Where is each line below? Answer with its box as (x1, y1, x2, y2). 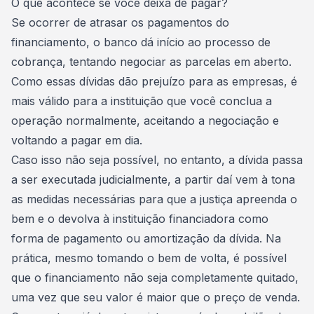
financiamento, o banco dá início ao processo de (11, 35, 271, 49)
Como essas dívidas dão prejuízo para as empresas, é (11, 74, 297, 88)
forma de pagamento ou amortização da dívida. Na (11, 231, 281, 245)
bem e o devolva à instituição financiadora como (11, 212, 268, 226)
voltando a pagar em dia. (11, 133, 142, 147)
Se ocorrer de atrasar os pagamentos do (11, 15, 229, 29)
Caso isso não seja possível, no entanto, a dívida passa (11, 153, 303, 167)
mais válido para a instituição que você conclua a (11, 94, 272, 108)
